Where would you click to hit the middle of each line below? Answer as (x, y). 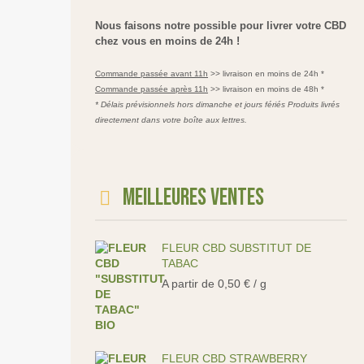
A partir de (190, 284)
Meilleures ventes (193, 198)
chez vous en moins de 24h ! (167, 41)
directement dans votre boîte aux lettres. (171, 120)
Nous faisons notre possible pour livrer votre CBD (221, 26)
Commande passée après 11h (152, 89)
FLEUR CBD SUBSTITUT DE (236, 248)
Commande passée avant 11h (152, 74)
